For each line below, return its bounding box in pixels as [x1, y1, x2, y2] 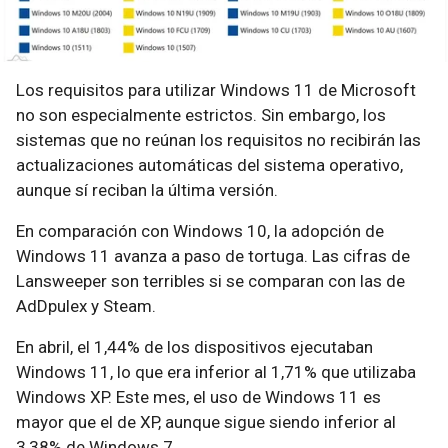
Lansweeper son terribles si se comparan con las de [16, 271, 405, 292]
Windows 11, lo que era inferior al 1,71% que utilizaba [16, 362, 416, 383]
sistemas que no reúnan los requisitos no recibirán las [16, 130, 421, 151]
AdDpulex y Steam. [16, 296, 156, 317]
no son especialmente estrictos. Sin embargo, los [16, 105, 386, 126]
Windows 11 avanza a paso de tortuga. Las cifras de [16, 246, 410, 267]
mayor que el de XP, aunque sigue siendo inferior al [16, 412, 396, 433]
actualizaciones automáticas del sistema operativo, [16, 155, 403, 176]
